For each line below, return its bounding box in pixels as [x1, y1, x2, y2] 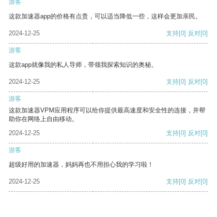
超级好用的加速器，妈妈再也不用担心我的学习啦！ [9, 161, 154, 169]
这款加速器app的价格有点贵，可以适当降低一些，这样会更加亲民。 [9, 13, 201, 20]
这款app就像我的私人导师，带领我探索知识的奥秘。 [9, 61, 157, 69]
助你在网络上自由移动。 [9, 115, 78, 123]
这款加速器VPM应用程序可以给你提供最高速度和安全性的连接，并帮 [9, 107, 205, 114]
